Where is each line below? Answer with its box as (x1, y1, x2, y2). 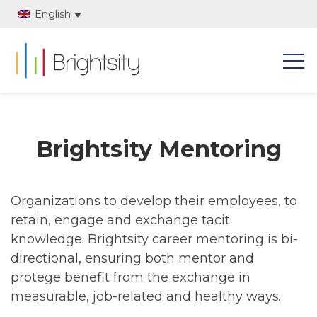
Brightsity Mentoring (35, 134, 282, 163)
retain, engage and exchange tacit (11, 212, 230, 228)
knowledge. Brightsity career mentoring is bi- (11, 231, 298, 247)
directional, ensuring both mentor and (11, 250, 254, 266)
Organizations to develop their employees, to (11, 192, 297, 209)
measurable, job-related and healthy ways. (11, 288, 281, 304)
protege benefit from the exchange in (11, 269, 250, 285)
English (34, 8, 71, 21)
